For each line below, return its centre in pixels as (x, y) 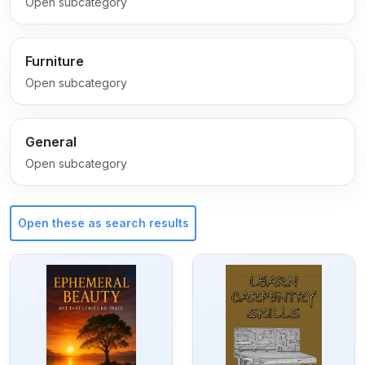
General (51, 141)
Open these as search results (103, 223)
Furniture (54, 61)
